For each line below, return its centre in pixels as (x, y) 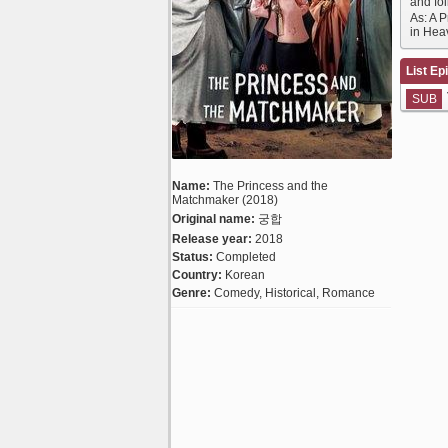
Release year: (212, 239)
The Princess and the (270, 186)
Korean (245, 275)
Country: (197, 275)
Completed (246, 257)
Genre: (191, 293)
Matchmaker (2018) (225, 200)
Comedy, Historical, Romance (294, 293)
